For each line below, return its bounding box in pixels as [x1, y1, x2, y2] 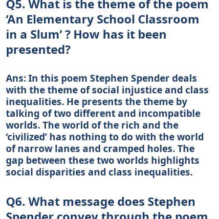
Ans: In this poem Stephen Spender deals [6, 71, 197, 85]
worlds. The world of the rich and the [6, 118, 178, 131]
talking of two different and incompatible [6, 106, 200, 120]
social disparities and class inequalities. [6, 165, 193, 178]
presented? [6, 41, 70, 57]
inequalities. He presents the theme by [6, 94, 187, 108]
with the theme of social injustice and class [6, 83, 209, 96]
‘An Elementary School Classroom [6, 10, 199, 27]
